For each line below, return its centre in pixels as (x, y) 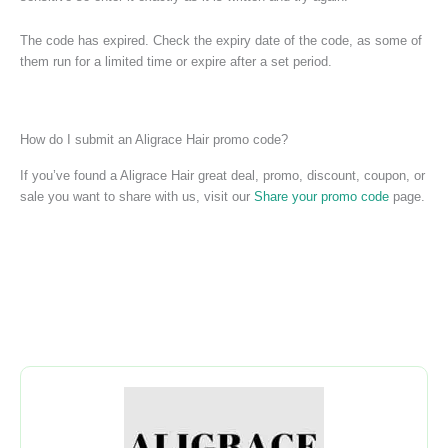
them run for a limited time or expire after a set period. (176, 61)
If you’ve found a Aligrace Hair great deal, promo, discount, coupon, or (222, 175)
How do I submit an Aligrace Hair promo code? (154, 139)
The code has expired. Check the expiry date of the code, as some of (221, 40)
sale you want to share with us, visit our (137, 196)
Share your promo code (321, 196)
